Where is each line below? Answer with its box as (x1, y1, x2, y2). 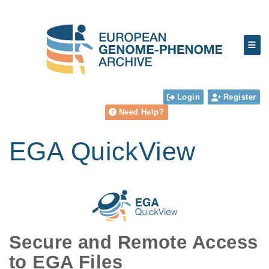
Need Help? (118, 107, 165, 117)
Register (223, 92, 256, 101)
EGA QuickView (9, 136, 196, 166)
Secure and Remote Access (9, 231, 258, 252)
